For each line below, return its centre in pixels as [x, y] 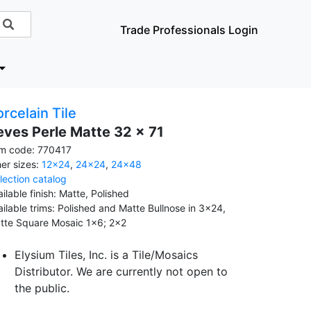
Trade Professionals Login [190, 30]
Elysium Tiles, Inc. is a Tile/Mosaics [106, 255]
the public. [42, 288]
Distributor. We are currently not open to [121, 271]
